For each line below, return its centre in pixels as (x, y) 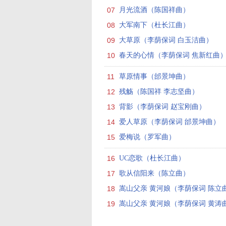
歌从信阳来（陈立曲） (154, 173)
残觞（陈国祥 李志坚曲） (159, 92)
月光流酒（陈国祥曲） (154, 10)
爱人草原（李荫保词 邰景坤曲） (169, 122)
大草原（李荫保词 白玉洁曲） (166, 40)
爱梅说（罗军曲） (147, 137)
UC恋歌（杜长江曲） (152, 158)
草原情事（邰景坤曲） (154, 76)
